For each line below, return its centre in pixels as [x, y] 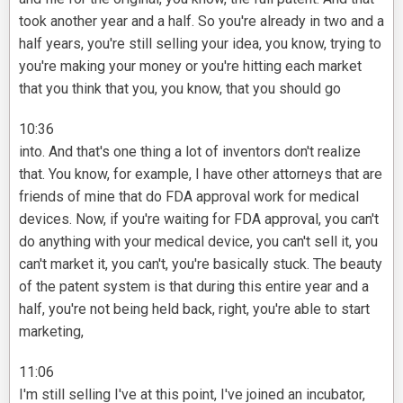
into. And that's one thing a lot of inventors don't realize [190, 152]
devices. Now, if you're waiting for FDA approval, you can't [199, 219]
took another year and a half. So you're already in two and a [201, 22]
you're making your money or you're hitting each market [190, 67]
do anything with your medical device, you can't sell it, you [198, 242]
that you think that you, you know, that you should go [180, 89]
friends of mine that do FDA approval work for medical [189, 197]
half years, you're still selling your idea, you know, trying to [200, 44]
